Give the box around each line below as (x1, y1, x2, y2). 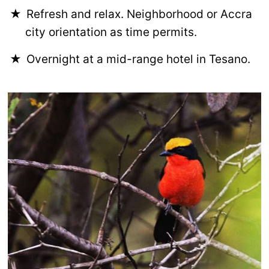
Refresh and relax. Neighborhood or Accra (26, 7, 253, 22)
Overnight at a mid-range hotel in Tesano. (26, 52, 251, 67)
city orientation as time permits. (25, 25, 198, 40)
